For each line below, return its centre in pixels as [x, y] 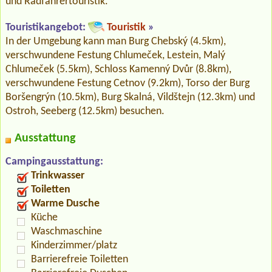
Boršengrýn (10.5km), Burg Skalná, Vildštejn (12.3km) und [130, 97]
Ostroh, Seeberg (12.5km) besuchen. [85, 111]
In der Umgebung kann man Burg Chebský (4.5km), [116, 41]
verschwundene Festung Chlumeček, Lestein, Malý [115, 55]
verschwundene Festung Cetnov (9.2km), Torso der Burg [127, 83]
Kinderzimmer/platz [74, 245]
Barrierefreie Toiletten [80, 259]
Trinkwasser [58, 175]
